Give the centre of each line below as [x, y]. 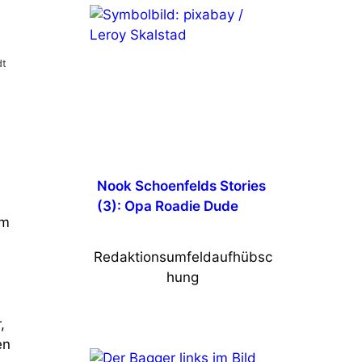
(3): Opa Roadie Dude [167, 206]
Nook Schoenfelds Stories [181, 185]
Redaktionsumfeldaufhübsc [183, 257]
